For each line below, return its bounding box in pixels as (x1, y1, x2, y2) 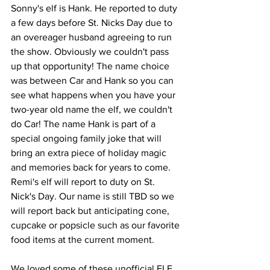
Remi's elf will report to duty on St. (11, 177, 157, 187)
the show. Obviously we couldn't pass (11, 46, 171, 57)
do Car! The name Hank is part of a (11, 119, 158, 129)
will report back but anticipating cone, (11, 206, 172, 216)
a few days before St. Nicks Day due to (11, 17, 175, 28)
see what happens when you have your (11, 90, 178, 100)
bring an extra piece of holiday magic (11, 148, 169, 158)
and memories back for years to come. (11, 162, 173, 172)
